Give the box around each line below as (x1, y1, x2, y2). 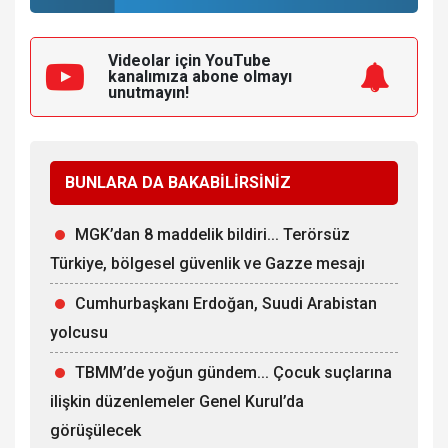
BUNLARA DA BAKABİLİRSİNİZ (65, 172, 291, 192)
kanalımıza (108, 66, 192, 86)
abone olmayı (192, 66, 292, 86)
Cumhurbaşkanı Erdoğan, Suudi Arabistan (75, 293, 377, 313)
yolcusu (50, 322, 108, 342)
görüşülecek (50, 420, 141, 440)
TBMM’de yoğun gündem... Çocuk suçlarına (75, 362, 392, 382)
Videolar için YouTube (108, 50, 271, 70)
